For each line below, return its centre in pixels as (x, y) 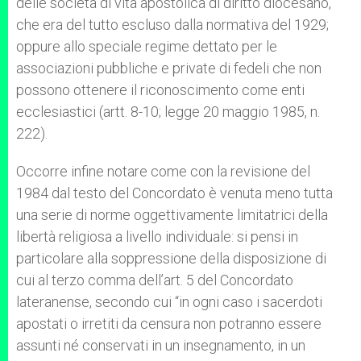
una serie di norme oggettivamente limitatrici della (172, 215)
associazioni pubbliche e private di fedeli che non (169, 68)
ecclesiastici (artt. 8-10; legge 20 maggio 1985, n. (168, 112)
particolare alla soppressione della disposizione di (171, 258)
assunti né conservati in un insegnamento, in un (161, 345)
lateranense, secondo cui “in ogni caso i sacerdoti (169, 302)
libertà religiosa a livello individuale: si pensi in (157, 237)
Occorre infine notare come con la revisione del (163, 171)
